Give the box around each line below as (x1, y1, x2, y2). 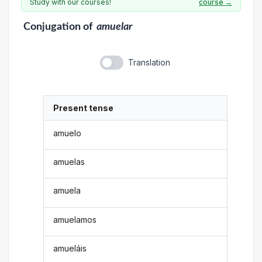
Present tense (53, 103, 114, 113)
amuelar (96, 22, 132, 32)
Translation (127, 57, 170, 67)
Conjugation (23, 22, 81, 32)
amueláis (53, 243, 87, 254)
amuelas (53, 156, 85, 167)
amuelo (53, 127, 82, 138)
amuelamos (53, 214, 97, 225)
